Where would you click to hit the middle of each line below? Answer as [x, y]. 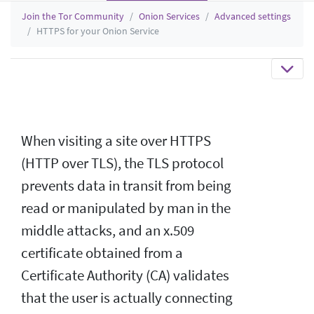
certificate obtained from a [102, 253]
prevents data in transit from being [126, 185]
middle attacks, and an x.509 [108, 230]
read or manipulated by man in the [126, 208]
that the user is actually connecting [127, 298]
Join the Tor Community [73, 16]
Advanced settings [253, 16]
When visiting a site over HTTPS [116, 141]
